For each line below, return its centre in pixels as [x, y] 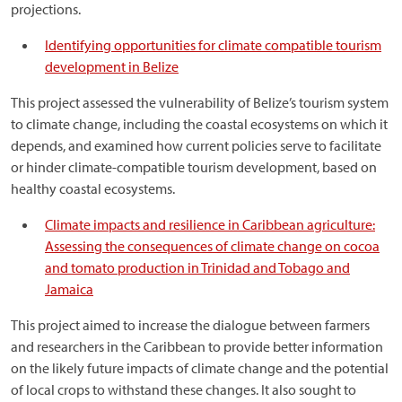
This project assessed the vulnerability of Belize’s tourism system [200, 102]
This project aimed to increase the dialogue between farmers [190, 325]
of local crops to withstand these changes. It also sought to [184, 389]
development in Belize [112, 66]
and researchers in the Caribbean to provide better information [197, 346]
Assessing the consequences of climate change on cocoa [212, 246]
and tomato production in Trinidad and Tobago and [197, 267]
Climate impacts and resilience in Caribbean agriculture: [210, 224]
